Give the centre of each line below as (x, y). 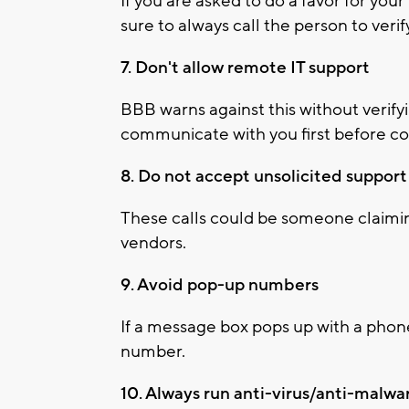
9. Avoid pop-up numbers (220, 284)
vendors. (153, 242)
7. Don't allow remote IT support (245, 67)
